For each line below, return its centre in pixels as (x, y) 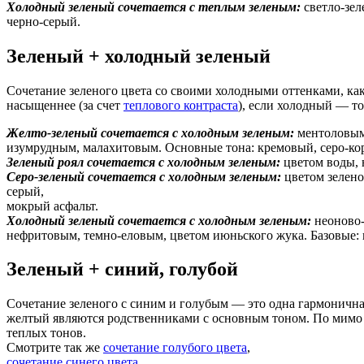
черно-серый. (43, 21)
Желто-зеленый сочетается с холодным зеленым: (150, 132)
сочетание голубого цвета (175, 348)
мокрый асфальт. (52, 206)
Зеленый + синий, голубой (122, 269)
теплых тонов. (46, 333)
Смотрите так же (55, 348)
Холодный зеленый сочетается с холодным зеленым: (159, 220)
